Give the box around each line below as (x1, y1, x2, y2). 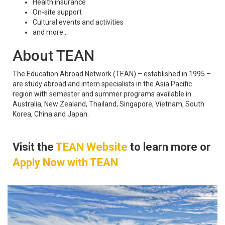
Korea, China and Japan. (13, 110, 90, 118)
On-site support (33, 8, 82, 16)
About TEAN (13, 47, 94, 64)
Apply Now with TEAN (13, 156, 118, 169)
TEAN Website (56, 141, 128, 153)
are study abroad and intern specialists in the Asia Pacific (13, 80, 192, 88)
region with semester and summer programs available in (13, 90, 191, 98)
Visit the (13, 141, 56, 153)
